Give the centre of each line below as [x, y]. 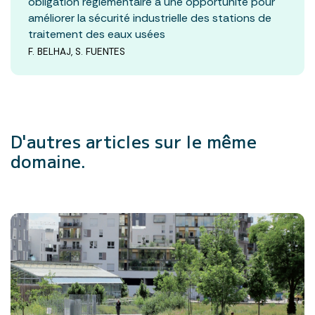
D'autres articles [83, 141]
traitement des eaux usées [97, 34]
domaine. [48, 160]
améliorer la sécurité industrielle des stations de [150, 18]
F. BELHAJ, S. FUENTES [77, 51]
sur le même [206, 141]
